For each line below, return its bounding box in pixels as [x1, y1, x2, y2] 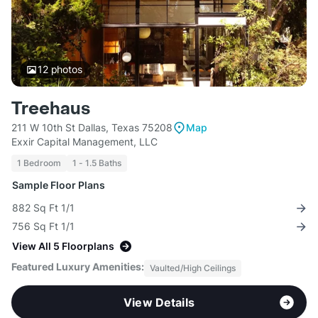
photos [48, 63, 82, 76]
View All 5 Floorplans [12, 240, 114, 253]
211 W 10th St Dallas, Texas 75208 [11, 121, 172, 134]
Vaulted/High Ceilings [150, 263, 236, 274]
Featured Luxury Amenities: [11, 261, 144, 273]
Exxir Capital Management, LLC [11, 136, 158, 148]
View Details [124, 295, 194, 310]
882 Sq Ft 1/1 [12, 202, 75, 214]
